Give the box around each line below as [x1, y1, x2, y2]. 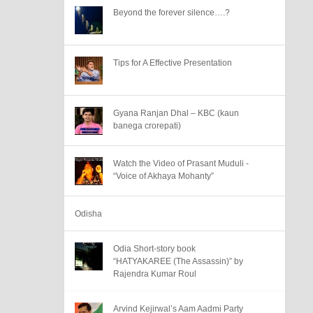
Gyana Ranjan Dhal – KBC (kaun [113, 108, 239, 118]
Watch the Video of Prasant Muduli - [113, 159, 249, 168]
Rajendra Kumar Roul [113, 269, 196, 279]
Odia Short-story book [113, 244, 196, 254]
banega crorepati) [113, 121, 181, 131]
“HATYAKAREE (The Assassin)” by [113, 256, 243, 266]
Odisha [75, 209, 102, 219]
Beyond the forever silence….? [113, 8, 230, 17]
